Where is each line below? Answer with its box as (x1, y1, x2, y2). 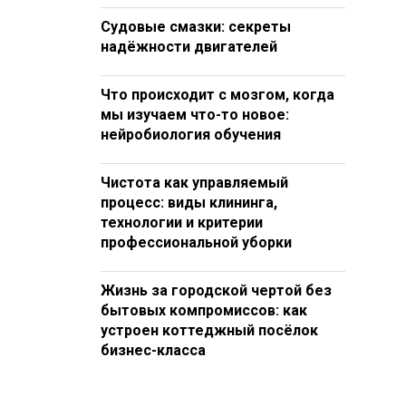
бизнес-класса (101, 342, 206, 359)
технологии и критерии (101, 214, 263, 231)
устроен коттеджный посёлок (101, 322, 318, 339)
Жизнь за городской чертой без (101, 282, 332, 299)
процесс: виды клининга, (101, 194, 277, 211)
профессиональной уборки (101, 234, 292, 251)
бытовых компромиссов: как (101, 302, 307, 319)
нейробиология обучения (101, 126, 281, 143)
